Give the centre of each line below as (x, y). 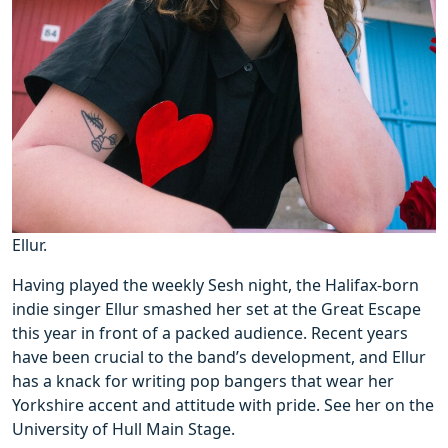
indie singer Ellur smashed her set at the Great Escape (216, 309)
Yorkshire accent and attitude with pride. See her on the (223, 405)
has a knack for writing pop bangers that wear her (203, 381)
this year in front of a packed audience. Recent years (210, 333)
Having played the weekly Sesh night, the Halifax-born (215, 285)
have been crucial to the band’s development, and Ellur (219, 357)
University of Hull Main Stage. (123, 429)
